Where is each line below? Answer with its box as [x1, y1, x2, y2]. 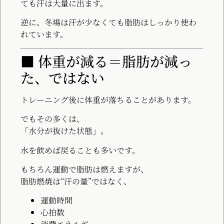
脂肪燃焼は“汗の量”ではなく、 [20, 175, 131, 187]
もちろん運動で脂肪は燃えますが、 [20, 163, 148, 175]
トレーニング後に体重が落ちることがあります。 [20, 93, 196, 105]
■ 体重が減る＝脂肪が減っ [20, 50, 192, 71]
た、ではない [20, 67, 104, 87]
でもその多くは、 [20, 113, 84, 125]
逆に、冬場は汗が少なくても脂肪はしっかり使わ [20, 16, 196, 28]
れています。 [20, 28, 68, 40]
